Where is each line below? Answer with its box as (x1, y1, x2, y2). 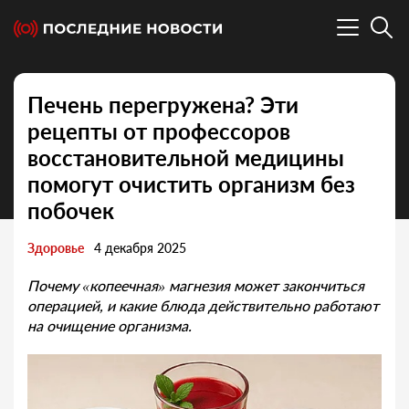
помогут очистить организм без (27, 171, 355, 198)
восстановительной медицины (27, 144, 344, 172)
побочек (27, 197, 114, 225)
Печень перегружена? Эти (27, 91, 299, 119)
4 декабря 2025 (94, 240, 186, 257)
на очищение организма (27, 317, 188, 335)
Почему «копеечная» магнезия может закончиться (27, 277, 364, 295)
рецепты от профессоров (27, 118, 290, 145)
